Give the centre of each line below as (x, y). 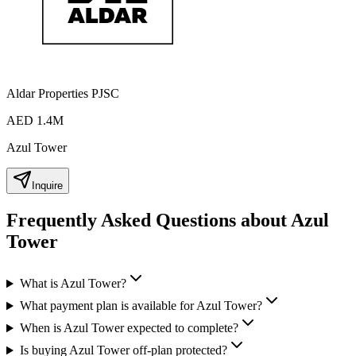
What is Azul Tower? (73, 284)
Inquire (47, 186)
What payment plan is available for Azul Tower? (141, 306)
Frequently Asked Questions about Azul (168, 221)
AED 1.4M (35, 121)
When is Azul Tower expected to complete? (129, 328)
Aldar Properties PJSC (63, 94)
